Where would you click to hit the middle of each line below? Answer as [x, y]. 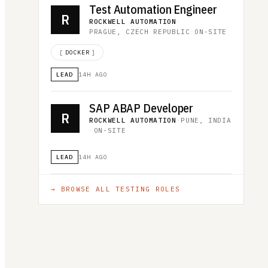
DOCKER [77, 52]
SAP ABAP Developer [141, 108]
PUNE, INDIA [206, 120]
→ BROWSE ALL [83, 189]
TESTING [133, 189]
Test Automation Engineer [153, 9]
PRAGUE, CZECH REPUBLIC [140, 32]
